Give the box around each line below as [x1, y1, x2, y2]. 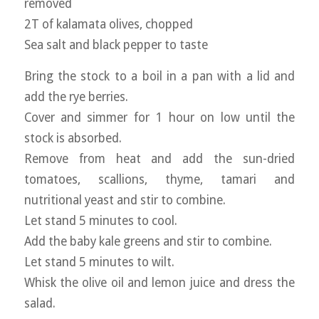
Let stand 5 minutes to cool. [23, 214, 177, 229]
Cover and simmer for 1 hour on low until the [23, 110, 296, 125]
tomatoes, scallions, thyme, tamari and [23, 172, 296, 187]
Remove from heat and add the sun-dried [23, 152, 296, 167]
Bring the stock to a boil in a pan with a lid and [23, 69, 296, 84]
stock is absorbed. [23, 131, 122, 146]
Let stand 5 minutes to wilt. [23, 255, 174, 270]
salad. [23, 296, 56, 311]
